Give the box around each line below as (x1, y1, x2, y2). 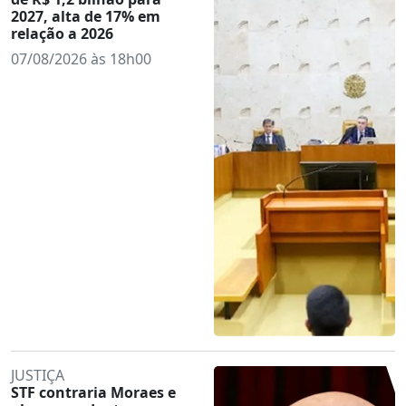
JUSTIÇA (11, 364, 64, 385)
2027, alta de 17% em (11, 5, 160, 26)
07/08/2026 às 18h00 (11, 48, 151, 69)
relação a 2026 (11, 23, 113, 43)
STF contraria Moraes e (11, 382, 176, 402)
